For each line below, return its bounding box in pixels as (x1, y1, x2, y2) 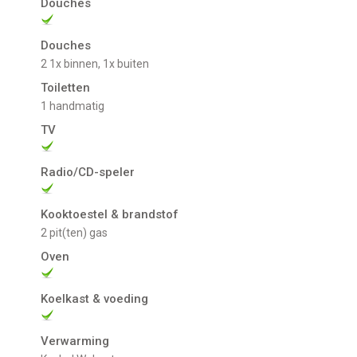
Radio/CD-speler (41, 165, 135, 180)
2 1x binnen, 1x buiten (47, 57, 150, 71)
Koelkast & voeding (41, 292, 149, 307)
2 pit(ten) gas (47, 226, 108, 240)
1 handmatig (47, 100, 105, 113)
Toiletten (41, 80, 91, 96)
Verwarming (41, 334, 110, 349)
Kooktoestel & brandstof (41, 207, 179, 222)
